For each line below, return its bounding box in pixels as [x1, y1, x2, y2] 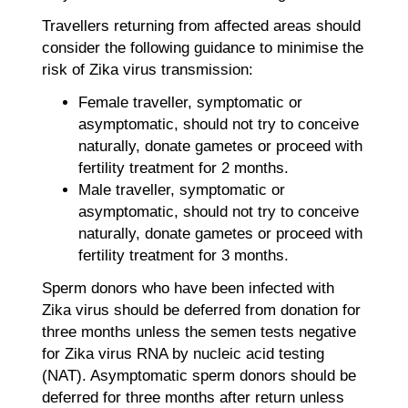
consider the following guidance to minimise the [41, 38, 363, 56]
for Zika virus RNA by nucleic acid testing [41, 344, 324, 362]
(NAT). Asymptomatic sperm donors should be [41, 366, 356, 384]
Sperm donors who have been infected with [41, 279, 334, 297]
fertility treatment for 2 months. [77, 158, 289, 177]
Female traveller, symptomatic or [77, 93, 302, 111]
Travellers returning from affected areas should [41, 16, 361, 35]
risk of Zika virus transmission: [41, 60, 253, 78]
